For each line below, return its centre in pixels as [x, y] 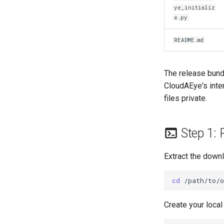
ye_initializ [194, 7]
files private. [185, 98]
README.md [189, 40]
